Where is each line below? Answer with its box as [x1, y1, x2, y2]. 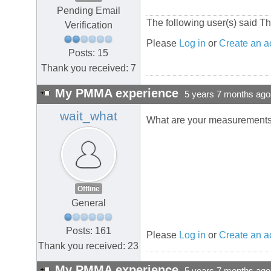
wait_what [59, 109, 117, 124]
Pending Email [56, 5, 120, 16]
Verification [64, 20, 113, 31]
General [71, 198, 106, 209]
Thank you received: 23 [38, 240, 139, 251]
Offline [77, 184, 100, 194]
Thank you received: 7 [41, 62, 136, 73]
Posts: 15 [68, 47, 108, 58]
